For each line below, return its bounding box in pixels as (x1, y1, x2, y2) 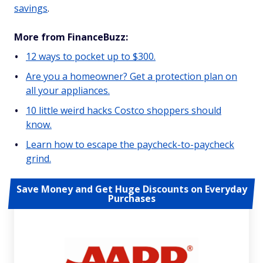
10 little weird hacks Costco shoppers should (26, 104, 221, 117)
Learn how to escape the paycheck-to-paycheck (26, 138, 234, 151)
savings (14, 2, 48, 15)
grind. (26, 152, 51, 166)
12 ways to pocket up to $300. (26, 50, 156, 63)
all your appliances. (26, 84, 110, 97)
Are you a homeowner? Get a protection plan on (26, 70, 237, 83)
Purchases (107, 192, 156, 205)
